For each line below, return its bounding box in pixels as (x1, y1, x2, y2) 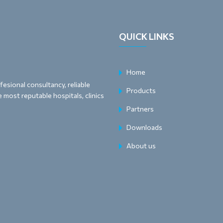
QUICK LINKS (119, 31, 174, 42)
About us (126, 141, 156, 150)
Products (126, 86, 156, 95)
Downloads (126, 123, 162, 131)
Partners (126, 105, 154, 113)
